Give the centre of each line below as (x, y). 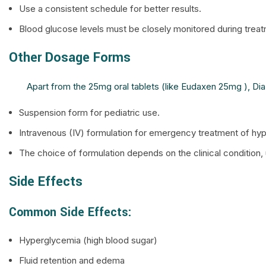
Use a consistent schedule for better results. (110, 9)
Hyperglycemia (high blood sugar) (88, 240)
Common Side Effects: (70, 212)
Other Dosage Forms (70, 58)
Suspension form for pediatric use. (89, 113)
